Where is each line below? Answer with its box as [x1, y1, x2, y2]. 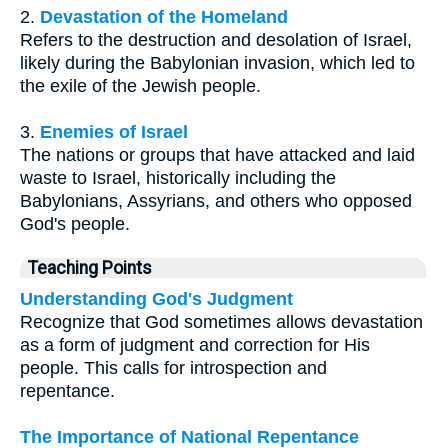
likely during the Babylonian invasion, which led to [20, 52, 415, 73]
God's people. [20, 213, 130, 234]
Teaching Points [28, 257, 152, 278]
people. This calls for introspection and [20, 357, 327, 378]
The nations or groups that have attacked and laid [20, 144, 415, 165]
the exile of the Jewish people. [20, 75, 261, 96]
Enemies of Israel [40, 121, 188, 142]
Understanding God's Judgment [20, 288, 293, 309]
